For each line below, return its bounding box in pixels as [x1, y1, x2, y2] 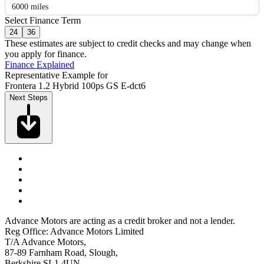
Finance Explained [5, 59, 74, 70]
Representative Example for [5, 70, 108, 80]
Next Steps [9, 93, 48, 102]
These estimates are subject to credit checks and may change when [5, 38, 251, 48]
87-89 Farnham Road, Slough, [5, 247, 118, 258]
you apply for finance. [5, 48, 87, 59]
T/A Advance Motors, [5, 236, 86, 247]
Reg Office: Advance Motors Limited [5, 226, 144, 236]
